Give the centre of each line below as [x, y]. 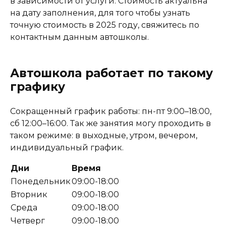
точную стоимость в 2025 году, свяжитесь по [105, 25]
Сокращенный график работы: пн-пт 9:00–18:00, [111, 111]
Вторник [29, 195]
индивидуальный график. [67, 148]
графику [38, 87]
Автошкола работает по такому [111, 73]
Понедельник [41, 182]
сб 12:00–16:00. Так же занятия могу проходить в [110, 124]
